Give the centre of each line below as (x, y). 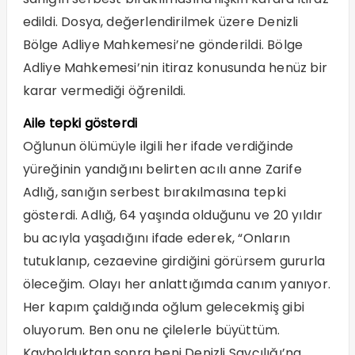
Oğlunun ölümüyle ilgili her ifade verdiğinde (158, 147)
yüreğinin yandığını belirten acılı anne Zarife (162, 170)
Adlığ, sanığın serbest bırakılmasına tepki (154, 193)
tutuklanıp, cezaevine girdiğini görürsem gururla (174, 261)
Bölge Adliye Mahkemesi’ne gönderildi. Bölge (163, 45)
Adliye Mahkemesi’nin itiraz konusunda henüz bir (175, 68)
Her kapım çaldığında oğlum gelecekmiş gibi (163, 307)
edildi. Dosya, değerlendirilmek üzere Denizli (160, 22)
